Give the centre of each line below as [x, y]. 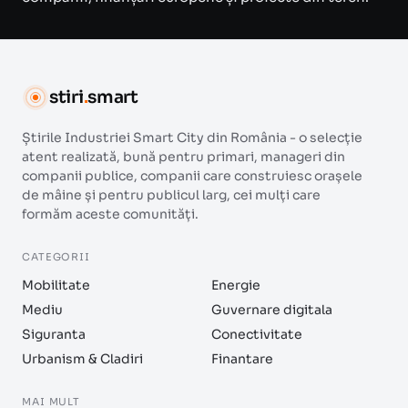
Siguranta [54, 334]
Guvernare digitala [272, 310]
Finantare [242, 359]
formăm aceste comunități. [110, 214]
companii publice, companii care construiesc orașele [192, 176]
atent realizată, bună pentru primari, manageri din [184, 157]
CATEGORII [56, 257]
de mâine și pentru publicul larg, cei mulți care [171, 195]
